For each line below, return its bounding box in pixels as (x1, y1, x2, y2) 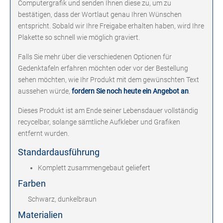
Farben (18, 178, 46, 189)
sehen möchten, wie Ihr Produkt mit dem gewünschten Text (18, 76, 199, 84)
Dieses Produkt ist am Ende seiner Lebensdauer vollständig (18, 107, 198, 115)
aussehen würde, (18, 87, 70, 96)
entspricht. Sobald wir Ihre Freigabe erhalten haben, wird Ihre (18, 22, 204, 30)
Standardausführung (18, 147, 100, 158)
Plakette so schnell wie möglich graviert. (18, 33, 140, 42)
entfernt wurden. (18, 129, 69, 138)
